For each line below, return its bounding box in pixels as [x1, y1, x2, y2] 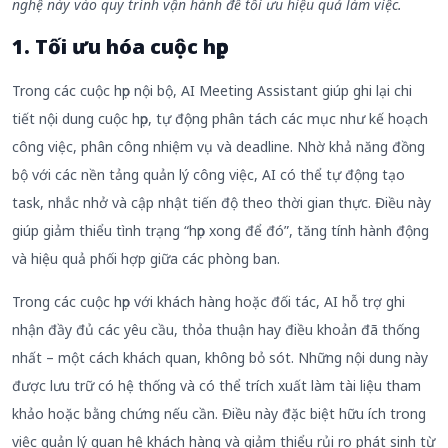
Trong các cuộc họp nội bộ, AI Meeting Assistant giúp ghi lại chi [12, 81, 412, 101]
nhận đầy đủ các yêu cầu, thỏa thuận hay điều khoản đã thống [12, 319, 420, 339]
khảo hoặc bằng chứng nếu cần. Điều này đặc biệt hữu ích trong [12, 403, 426, 423]
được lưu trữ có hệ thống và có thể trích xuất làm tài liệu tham [12, 375, 421, 395]
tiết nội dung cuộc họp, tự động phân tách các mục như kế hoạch [12, 109, 428, 129]
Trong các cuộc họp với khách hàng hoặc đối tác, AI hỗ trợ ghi [12, 291, 405, 311]
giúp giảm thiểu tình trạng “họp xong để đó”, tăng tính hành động [12, 221, 429, 241]
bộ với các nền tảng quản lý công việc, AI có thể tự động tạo [12, 165, 405, 185]
